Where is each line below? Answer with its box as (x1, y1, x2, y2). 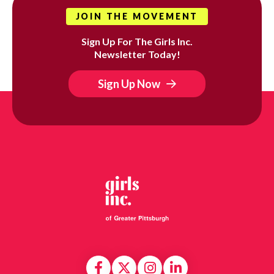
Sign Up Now (98, 76, 160, 91)
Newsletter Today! (94, 48, 180, 60)
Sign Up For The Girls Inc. (81, 35, 193, 47)
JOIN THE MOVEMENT (75, 10, 199, 21)
